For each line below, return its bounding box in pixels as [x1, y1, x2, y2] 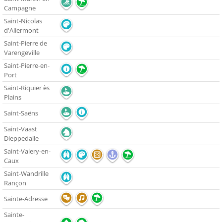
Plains [4, 93, 21, 102]
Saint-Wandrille [4, 169, 49, 178]
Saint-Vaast [4, 124, 37, 134]
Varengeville [4, 48, 40, 57]
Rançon [4, 178, 26, 188]
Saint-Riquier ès [4, 83, 50, 93]
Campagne [4, 3, 36, 13]
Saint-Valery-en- [4, 147, 51, 156]
